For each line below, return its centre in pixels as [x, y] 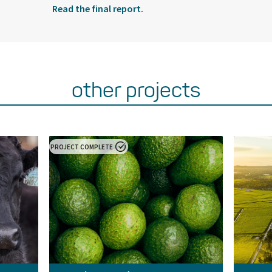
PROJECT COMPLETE [82, 147]
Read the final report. [97, 8]
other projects [136, 90]
